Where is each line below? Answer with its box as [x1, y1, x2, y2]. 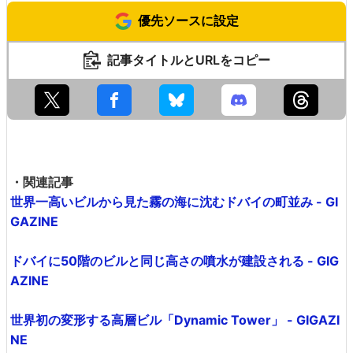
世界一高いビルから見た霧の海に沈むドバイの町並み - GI [10, 194, 338, 210]
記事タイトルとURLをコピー [106, 52, 270, 68]
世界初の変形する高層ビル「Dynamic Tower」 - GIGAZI [10, 312, 340, 328]
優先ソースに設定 [138, 13, 239, 28]
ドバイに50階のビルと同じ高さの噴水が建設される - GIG [10, 253, 339, 269]
